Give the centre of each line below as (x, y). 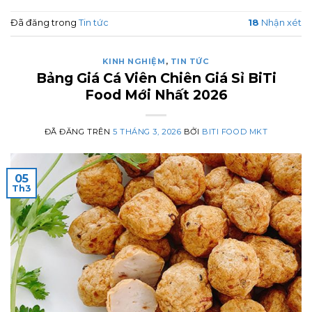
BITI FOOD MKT (235, 131)
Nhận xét (280, 23)
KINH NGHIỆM (134, 61)
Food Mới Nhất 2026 (156, 94)
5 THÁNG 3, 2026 (147, 131)
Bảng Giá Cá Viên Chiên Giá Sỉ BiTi (156, 78)
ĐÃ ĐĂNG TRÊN (78, 131)
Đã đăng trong (45, 23)
